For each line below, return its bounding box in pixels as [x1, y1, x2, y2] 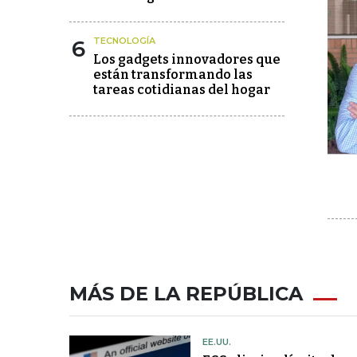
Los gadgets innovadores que [93, 52, 280, 67]
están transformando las [93, 67, 253, 82]
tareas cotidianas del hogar [93, 82, 270, 97]
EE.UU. [202, 335, 231, 347]
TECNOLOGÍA [93, 35, 155, 46]
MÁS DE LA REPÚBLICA [69, 281, 303, 305]
